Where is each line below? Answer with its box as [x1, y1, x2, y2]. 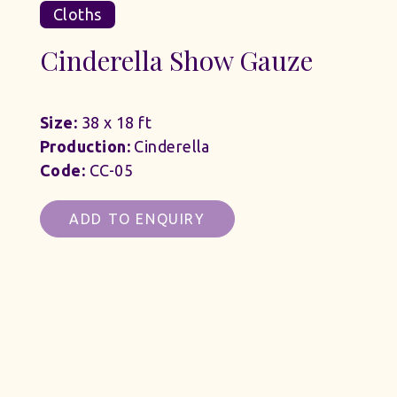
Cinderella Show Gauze [40, 42, 313, 78]
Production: [40, 136, 130, 155]
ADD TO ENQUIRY [69, 210, 206, 227]
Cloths [53, 4, 102, 23]
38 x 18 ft [77, 113, 152, 131]
